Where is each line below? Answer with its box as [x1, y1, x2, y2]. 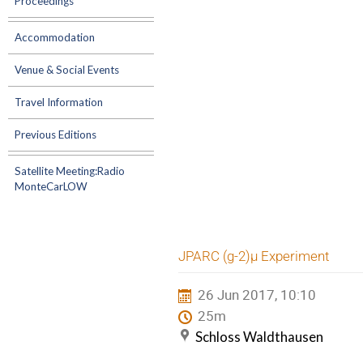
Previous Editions [15, 128, 96, 141]
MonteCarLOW [15, 180, 88, 193]
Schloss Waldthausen [195, 328, 323, 346]
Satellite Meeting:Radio [15, 164, 125, 177]
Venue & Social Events [15, 63, 119, 76]
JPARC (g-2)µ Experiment [178, 247, 329, 264]
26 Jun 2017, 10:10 [198, 285, 317, 305]
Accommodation [15, 31, 95, 44]
